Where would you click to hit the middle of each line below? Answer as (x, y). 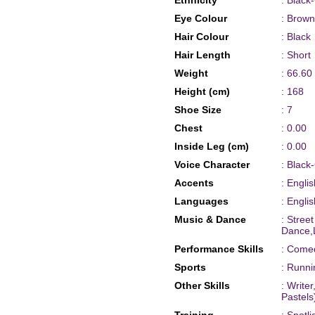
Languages (201, 201)
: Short (296, 55)
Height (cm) (202, 91)
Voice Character (212, 165)
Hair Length (202, 55)
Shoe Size (198, 110)
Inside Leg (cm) (211, 146)
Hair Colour (201, 37)
